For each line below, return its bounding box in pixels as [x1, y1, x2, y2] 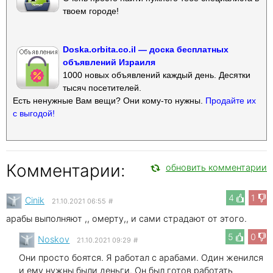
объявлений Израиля [63, 57, 155, 67]
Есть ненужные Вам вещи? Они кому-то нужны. [13, 95, 205, 105]
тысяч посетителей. [63, 82, 141, 93]
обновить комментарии [166, 161, 267, 172]
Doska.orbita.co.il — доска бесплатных [63, 44, 229, 54]
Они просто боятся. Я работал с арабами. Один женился [19, 252, 264, 263]
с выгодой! [13, 108, 55, 118]
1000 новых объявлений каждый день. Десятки [63, 69, 250, 80]
